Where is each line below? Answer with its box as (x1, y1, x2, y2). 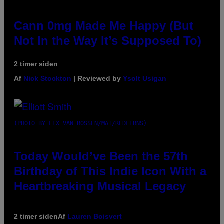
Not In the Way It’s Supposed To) (14, 33, 201, 47)
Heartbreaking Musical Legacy (14, 179, 186, 193)
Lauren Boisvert (67, 212, 122, 220)
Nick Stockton (23, 74, 71, 82)
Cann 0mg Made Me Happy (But (14, 18, 193, 32)
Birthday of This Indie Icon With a (14, 164, 206, 178)
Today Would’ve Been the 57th (14, 149, 188, 163)
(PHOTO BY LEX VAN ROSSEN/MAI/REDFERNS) (14, 119, 147, 127)
